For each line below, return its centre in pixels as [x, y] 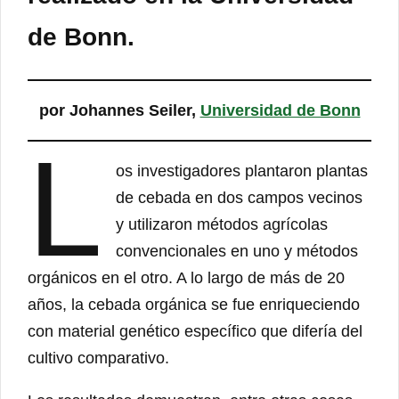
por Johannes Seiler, [119, 110]
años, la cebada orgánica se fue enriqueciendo [194, 304]
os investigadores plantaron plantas [242, 171]
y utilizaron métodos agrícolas [222, 224]
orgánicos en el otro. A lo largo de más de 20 [186, 277]
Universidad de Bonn [280, 110]
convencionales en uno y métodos [237, 251]
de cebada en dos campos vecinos [240, 197]
